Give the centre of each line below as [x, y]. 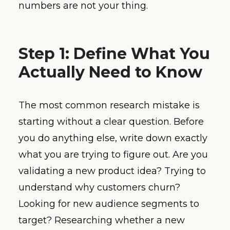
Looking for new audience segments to [109, 204]
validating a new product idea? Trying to [112, 171]
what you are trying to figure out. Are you [113, 154]
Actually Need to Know [110, 72]
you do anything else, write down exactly [113, 138]
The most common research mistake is [109, 105]
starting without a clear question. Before [111, 121]
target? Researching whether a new [102, 220]
